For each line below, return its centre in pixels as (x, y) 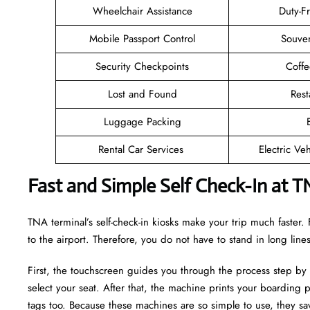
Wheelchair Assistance (142, 11)
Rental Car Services (142, 149)
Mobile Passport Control (142, 38)
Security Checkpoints (142, 66)
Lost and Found (142, 94)
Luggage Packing (142, 121)
